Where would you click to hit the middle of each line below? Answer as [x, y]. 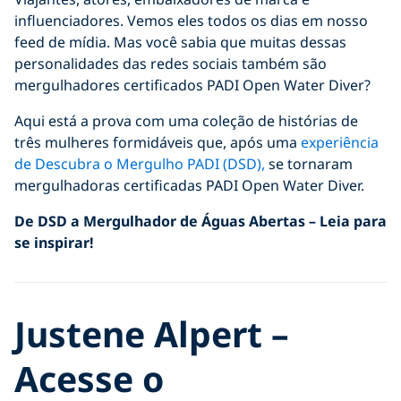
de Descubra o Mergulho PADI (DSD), [140, 163]
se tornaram [309, 163]
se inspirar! [54, 242]
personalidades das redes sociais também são [171, 63]
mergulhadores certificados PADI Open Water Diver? [192, 85]
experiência [340, 142]
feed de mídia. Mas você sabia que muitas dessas [180, 42]
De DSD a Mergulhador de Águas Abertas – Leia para [200, 221]
